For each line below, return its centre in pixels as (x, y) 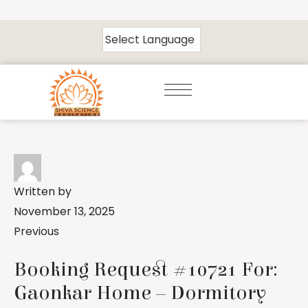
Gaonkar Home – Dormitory (140, 293)
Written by (43, 191)
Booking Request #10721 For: (146, 269)
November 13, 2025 (64, 211)
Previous (36, 231)
